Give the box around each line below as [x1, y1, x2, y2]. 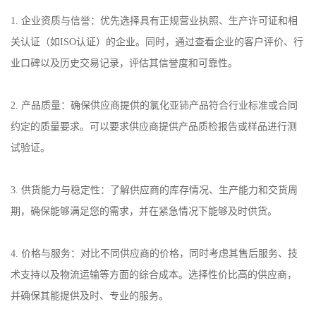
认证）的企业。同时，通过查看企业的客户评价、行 [76, 37, 303, 47]
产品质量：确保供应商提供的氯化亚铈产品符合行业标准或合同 [21, 100, 298, 111]
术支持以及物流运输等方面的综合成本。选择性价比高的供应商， [11, 269, 297, 280]
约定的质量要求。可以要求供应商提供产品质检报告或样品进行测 [11, 121, 297, 132]
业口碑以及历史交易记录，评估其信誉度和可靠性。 [11, 58, 238, 68]
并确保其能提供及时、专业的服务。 [11, 291, 169, 301]
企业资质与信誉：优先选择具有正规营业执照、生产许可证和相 [21, 16, 298, 26]
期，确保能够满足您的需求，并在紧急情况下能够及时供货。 [11, 206, 277, 217]
